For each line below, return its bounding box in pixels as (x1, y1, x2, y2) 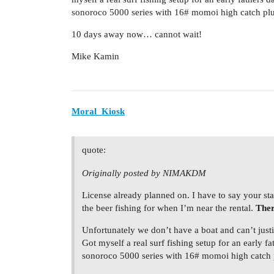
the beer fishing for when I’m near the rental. (82, 202, 256, 213)
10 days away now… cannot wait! (72, 29, 202, 40)
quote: (82, 144, 106, 155)
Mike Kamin (72, 51, 119, 62)
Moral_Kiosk (72, 106, 125, 116)
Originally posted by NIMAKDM (82, 168, 206, 178)
